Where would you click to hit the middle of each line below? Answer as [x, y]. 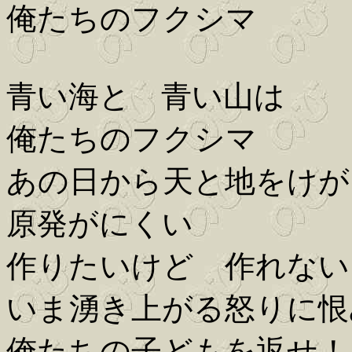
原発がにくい [100, 224]
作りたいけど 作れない [178, 266]
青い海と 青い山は [146, 97]
